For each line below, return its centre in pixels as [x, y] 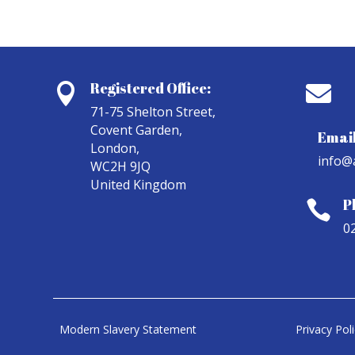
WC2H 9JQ [121, 167]
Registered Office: [151, 88]
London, [115, 149]
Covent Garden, [137, 130]
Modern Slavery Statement [128, 329]
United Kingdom [139, 185]
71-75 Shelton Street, [153, 112]
